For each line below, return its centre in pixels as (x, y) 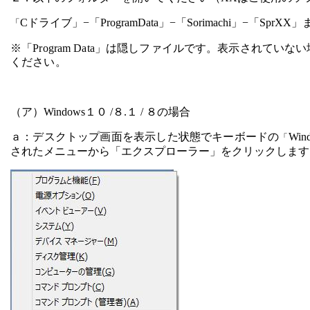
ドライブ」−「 (64, 22)
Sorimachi (209, 22)
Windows (64, 112)
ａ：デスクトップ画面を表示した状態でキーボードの (145, 137)
